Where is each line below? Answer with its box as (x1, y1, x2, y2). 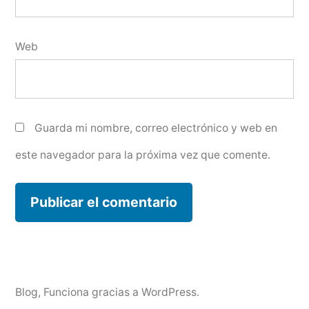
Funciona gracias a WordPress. (43, 285, 199, 299)
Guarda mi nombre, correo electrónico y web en (34, 121, 277, 135)
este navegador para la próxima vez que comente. (15, 148, 270, 162)
